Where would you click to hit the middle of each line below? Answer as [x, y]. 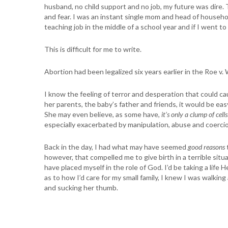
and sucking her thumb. [81, 188]
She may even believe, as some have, [103, 115]
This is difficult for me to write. [94, 49]
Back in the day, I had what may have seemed [116, 147]
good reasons [206, 147]
